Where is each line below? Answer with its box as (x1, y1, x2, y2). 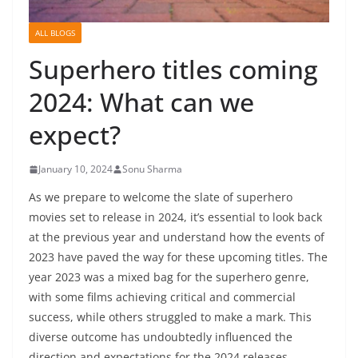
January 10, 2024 (38, 162, 113, 177)
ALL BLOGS (35, 27, 75, 39)
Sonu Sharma (122, 162, 182, 177)
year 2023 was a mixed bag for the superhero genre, (29, 269, 309, 285)
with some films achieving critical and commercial (29, 289, 296, 305)
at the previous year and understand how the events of (29, 229, 324, 245)
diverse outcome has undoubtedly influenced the (29, 329, 292, 345)
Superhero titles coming (29, 52, 318, 87)
